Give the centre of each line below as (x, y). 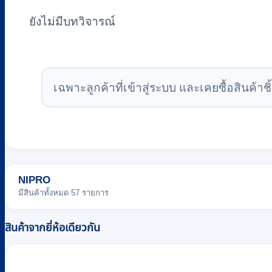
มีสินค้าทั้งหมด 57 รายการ (63, 192)
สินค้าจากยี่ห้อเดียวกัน (53, 227)
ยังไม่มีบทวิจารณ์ (72, 21)
